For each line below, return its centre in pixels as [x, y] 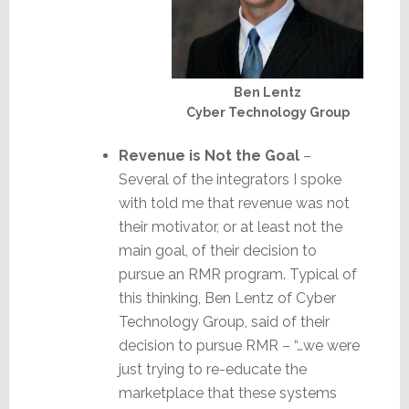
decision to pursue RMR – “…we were [239, 345]
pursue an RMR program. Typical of [237, 274]
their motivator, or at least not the [230, 226]
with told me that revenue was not [234, 203]
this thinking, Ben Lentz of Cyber [227, 298]
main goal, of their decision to [217, 250]
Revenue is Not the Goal [209, 155]
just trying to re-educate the [212, 369]
